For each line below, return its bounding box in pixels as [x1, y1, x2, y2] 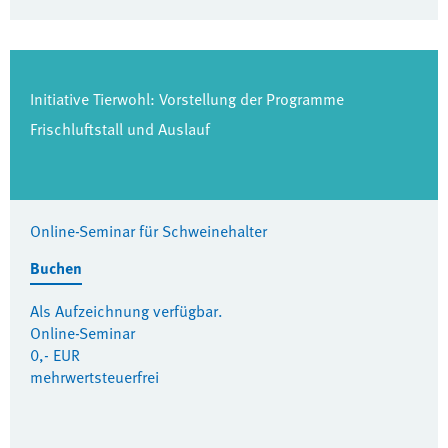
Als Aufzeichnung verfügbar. [30, 299, 223, 323]
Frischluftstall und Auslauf [30, 117, 210, 141]
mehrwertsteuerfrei [30, 365, 159, 389]
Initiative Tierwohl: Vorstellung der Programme [30, 87, 344, 111]
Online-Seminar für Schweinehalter [30, 219, 267, 243]
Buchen [30, 256, 82, 280]
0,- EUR [30, 343, 80, 367]
